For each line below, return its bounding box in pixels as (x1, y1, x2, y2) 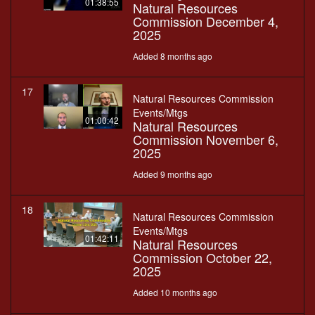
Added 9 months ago (133, 168, 212, 181)
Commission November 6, (133, 130, 278, 149)
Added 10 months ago (133, 286, 217, 299)
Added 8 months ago (133, 50, 212, 63)
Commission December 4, (133, 12, 278, 31)
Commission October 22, (133, 248, 272, 267)
